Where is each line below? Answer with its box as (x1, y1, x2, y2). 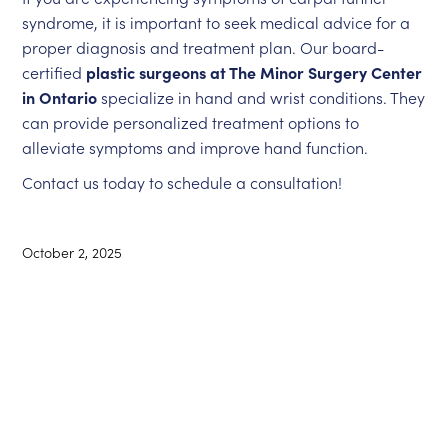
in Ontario (22, 86, 98, 108)
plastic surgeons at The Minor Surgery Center (86, 61, 423, 83)
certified (22, 61, 87, 83)
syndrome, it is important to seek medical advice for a (22, 11, 411, 33)
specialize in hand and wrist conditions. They (97, 86, 426, 108)
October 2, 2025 (22, 242, 123, 262)
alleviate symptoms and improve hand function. (22, 136, 369, 158)
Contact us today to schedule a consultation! (22, 171, 343, 193)
